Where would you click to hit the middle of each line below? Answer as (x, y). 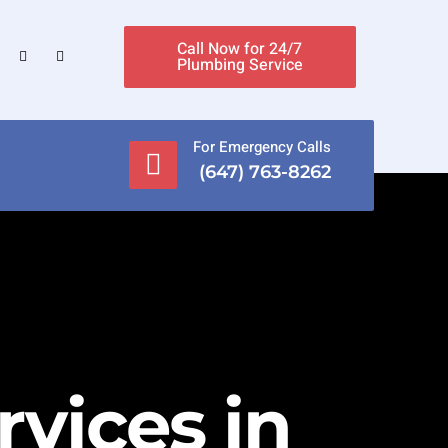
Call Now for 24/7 (240, 48)
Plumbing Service (239, 64)
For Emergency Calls (262, 146)
